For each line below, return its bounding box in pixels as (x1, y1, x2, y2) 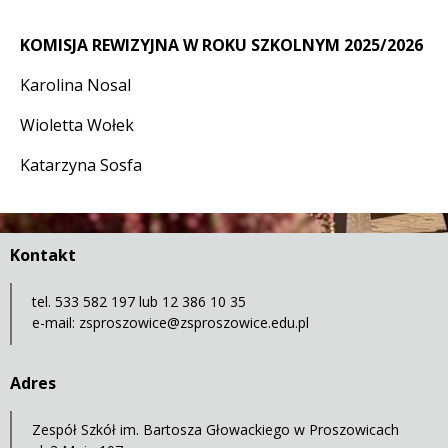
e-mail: (32, 313, 79, 333)
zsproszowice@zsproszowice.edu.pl (79, 313, 309, 333)
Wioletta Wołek (20, 114, 134, 137)
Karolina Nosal (20, 74, 131, 97)
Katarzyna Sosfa (20, 154, 142, 177)
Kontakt (10, 244, 76, 267)
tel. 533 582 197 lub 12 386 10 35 (32, 292, 246, 312)
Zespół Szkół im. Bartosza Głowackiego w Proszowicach (32, 420, 399, 440)
